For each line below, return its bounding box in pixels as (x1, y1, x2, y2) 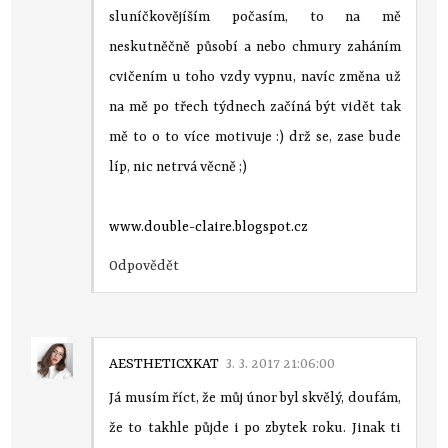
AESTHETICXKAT (109, 355, 220, 372)
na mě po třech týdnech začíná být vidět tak (109, 98, 401, 115)
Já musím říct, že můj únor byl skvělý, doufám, (109, 389, 401, 406)
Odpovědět (109, 257, 180, 274)
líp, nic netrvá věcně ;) (109, 158, 248, 175)
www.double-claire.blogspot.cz (109, 218, 309, 235)
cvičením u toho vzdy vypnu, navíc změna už (109, 68, 401, 85)
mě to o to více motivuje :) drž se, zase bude (109, 128, 401, 145)
